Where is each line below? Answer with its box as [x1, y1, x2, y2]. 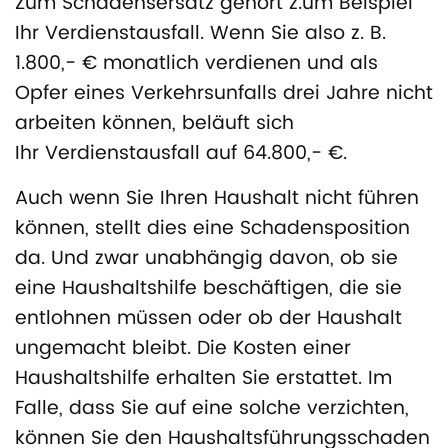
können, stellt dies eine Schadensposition [15, 213, 410, 245]
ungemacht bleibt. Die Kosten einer [15, 333, 351, 365]
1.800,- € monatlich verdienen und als [15, 48, 378, 80]
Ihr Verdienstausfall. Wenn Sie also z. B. [15, 18, 386, 50]
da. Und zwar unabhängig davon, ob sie [15, 243, 398, 275]
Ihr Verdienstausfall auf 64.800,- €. [15, 138, 347, 170]
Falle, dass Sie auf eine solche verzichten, [15, 393, 409, 425]
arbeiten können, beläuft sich [15, 108, 294, 140]
